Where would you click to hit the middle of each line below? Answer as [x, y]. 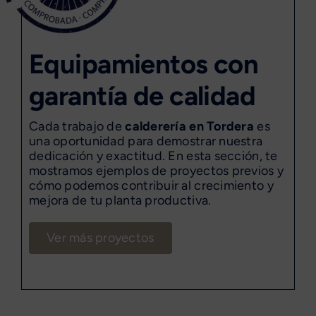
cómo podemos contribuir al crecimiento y [151, 185]
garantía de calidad [142, 96]
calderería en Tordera [189, 126]
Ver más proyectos [100, 237]
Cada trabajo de [77, 126]
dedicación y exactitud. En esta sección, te [153, 156]
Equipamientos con [144, 64]
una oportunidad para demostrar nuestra [146, 141]
